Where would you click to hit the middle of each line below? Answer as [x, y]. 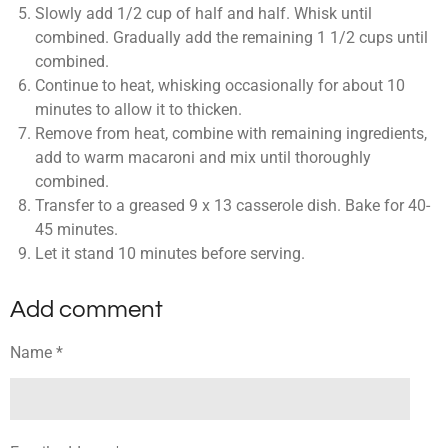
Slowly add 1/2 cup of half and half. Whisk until [203, 14]
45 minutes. [76, 230]
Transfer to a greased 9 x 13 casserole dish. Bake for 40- [232, 206]
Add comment [86, 309]
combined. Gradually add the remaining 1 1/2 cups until [231, 38]
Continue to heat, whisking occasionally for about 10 [219, 86]
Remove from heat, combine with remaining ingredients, [230, 134]
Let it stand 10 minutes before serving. [171, 254]
